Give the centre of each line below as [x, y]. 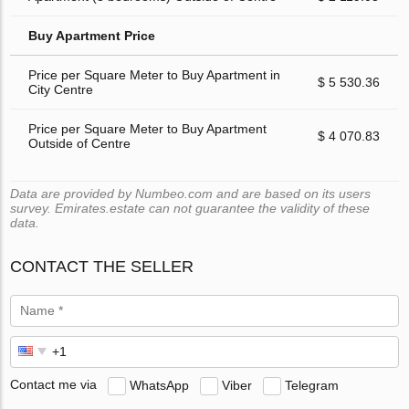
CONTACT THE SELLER [102, 266]
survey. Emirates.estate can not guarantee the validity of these [190, 208]
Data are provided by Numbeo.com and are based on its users [191, 193]
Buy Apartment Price [92, 35]
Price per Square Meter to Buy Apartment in [155, 74]
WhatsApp [160, 385]
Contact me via [54, 385]
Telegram [312, 385]
